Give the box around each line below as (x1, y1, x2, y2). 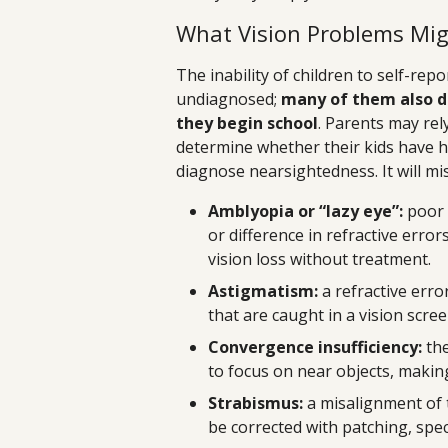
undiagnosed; (176, 88, 281, 111)
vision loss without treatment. (208, 248, 431, 271)
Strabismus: (208, 392, 303, 415)
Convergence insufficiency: (208, 336, 422, 359)
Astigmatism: (208, 280, 318, 303)
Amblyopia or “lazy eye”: (208, 200, 403, 223)
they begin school (176, 112, 318, 135)
